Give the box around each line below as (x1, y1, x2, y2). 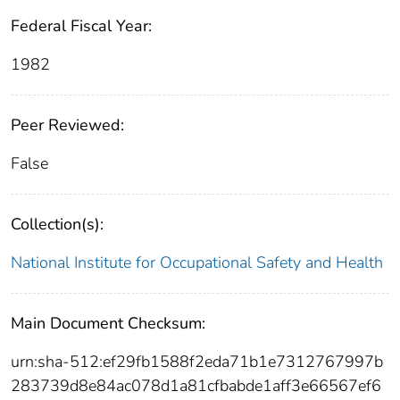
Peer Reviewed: (11, 113, 124, 136)
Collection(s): (11, 212, 104, 235)
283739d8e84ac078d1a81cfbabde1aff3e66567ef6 (11, 374, 381, 396)
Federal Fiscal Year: (11, 14, 152, 37)
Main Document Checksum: (11, 312, 205, 334)
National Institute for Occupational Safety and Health (11, 251, 383, 273)
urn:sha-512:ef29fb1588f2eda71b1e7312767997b (11, 350, 383, 372)
